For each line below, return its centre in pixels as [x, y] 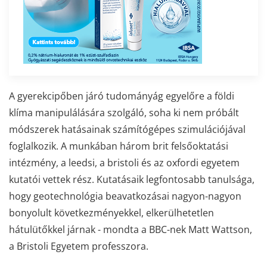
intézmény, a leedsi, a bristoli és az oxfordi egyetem [124, 162]
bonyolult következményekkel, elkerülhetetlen [111, 212]
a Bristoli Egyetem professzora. [79, 246]
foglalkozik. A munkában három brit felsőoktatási [119, 146]
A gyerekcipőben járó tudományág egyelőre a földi [122, 96]
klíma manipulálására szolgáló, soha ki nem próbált [124, 112]
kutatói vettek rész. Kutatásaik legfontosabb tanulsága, [132, 179]
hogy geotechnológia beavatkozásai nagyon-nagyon [125, 196]
